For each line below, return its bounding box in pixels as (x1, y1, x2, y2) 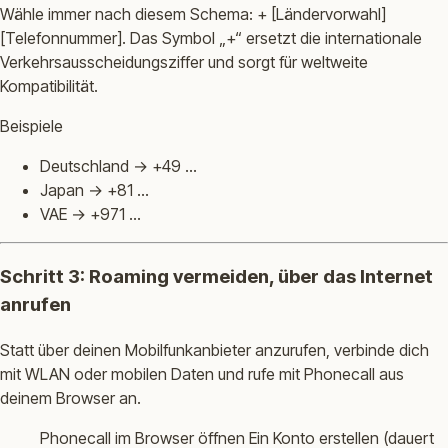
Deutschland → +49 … (40, 156, 197, 177)
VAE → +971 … (40, 204, 141, 225)
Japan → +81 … (40, 180, 149, 201)
